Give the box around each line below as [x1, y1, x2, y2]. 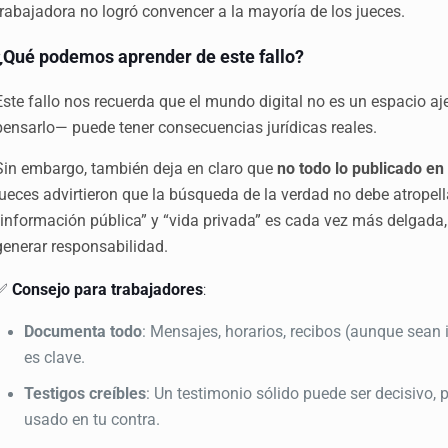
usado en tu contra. [24, 409, 161, 429]
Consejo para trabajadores [12, 279, 204, 299]
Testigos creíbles [24, 383, 147, 403]
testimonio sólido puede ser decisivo [177, 383, 434, 403]
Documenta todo [24, 321, 143, 341]
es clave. [24, 347, 86, 367]
